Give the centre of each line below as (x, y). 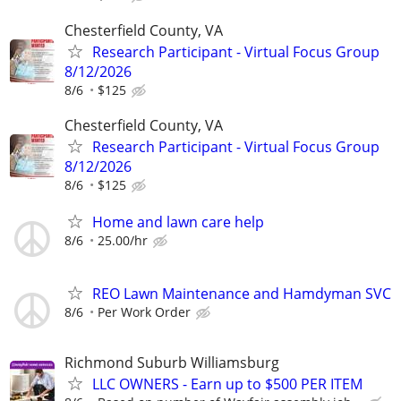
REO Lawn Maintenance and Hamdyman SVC (242, 293)
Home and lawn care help (178, 222)
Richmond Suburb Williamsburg (172, 362)
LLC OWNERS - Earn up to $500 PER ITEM (227, 384)
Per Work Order (144, 311)
